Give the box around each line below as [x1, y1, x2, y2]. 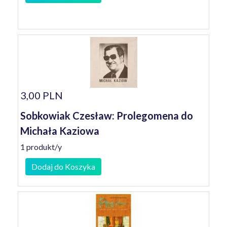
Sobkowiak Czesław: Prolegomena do [20, 109, 193, 122]
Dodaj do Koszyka [31, 162, 95, 171]
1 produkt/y [20, 142, 62, 152]
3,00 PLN [20, 89, 63, 101]
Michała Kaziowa [20, 125, 99, 137]
